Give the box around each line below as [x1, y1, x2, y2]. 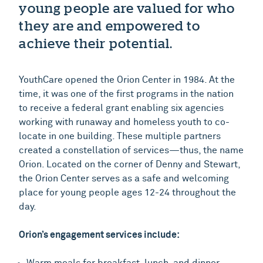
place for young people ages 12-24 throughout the [19, 187, 237, 197]
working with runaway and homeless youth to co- [19, 117, 230, 127]
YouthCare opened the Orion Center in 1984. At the [19, 75, 235, 85]
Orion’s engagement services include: [19, 230, 180, 240]
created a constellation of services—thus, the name [19, 145, 244, 155]
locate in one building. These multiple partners [19, 131, 221, 141]
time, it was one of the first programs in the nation [19, 89, 234, 99]
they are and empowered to [19, 18, 201, 33]
